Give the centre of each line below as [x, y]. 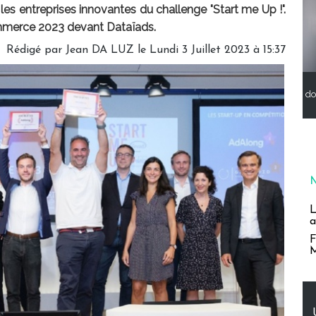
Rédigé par [36, 50]
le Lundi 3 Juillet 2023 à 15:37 [210, 50]
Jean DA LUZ [100, 50]
